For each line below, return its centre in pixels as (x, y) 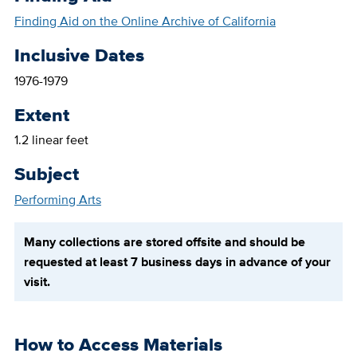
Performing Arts (57, 200)
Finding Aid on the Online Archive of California (145, 22)
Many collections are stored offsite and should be (164, 242)
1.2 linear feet (51, 140)
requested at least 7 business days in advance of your (177, 262)
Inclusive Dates (79, 55)
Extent (41, 114)
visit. (37, 282)
